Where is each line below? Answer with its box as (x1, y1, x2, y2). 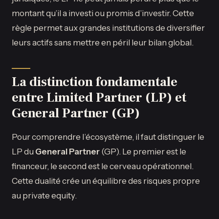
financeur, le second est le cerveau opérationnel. (12, 161, 194, 172)
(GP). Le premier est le (100, 146, 186, 157)
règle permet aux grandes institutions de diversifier (12, 22, 205, 33)
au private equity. (12, 190, 77, 201)
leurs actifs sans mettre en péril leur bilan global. (12, 37, 194, 48)
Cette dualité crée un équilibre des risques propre (12, 175, 200, 186)
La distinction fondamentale (12, 73, 177, 91)
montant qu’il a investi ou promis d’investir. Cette (12, 8, 194, 19)
